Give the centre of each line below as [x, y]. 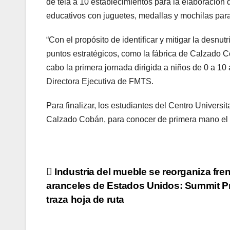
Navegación [92, 176]
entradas [80, 218]
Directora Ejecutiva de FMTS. [100, 82]
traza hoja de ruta [85, 200]
